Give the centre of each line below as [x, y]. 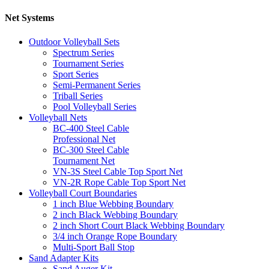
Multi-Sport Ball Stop [94, 247]
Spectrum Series [83, 52]
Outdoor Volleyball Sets [74, 41]
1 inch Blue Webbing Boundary [113, 204]
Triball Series [78, 95]
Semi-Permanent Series [97, 85]
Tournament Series [88, 63]
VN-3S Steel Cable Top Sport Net [118, 171]
